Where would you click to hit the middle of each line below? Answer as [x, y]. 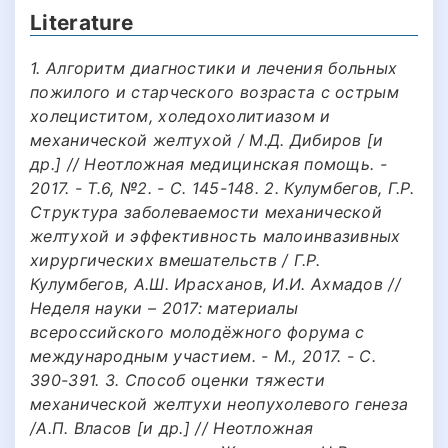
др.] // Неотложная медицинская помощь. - [208, 163]
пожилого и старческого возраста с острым [214, 91]
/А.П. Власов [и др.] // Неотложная [172, 427]
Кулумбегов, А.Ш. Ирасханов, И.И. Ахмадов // [215, 283]
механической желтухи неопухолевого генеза [219, 403]
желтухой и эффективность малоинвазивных [215, 235]
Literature [81, 23]
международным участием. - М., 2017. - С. [203, 355]
